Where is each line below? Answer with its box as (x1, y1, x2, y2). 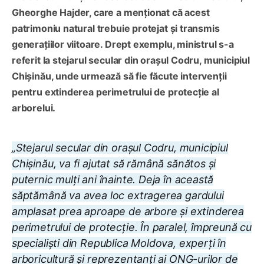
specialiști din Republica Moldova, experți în (12, 237, 226, 250)
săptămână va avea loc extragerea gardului (12, 189, 224, 202)
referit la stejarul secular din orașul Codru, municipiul (12, 54, 250, 67)
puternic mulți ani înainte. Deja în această (12, 173, 214, 186)
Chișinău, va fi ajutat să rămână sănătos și (12, 157, 216, 170)
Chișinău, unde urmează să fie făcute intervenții (12, 70, 227, 82)
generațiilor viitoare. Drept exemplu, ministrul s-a (12, 38, 234, 51)
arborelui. (12, 102, 56, 114)
